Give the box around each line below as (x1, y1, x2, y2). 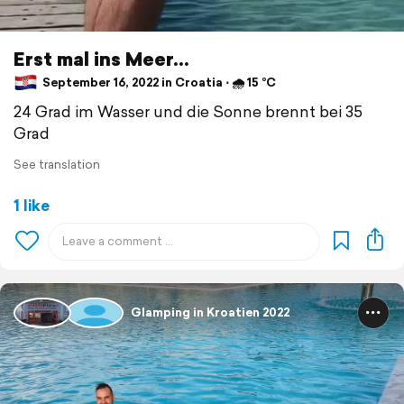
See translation (14, 155, 100, 173)
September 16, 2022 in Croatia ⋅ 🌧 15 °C (40, 74, 276, 92)
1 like (14, 193, 50, 216)
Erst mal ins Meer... (14, 44, 189, 72)
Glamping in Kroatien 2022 (131, 304, 289, 322)
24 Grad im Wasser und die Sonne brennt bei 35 (14, 99, 363, 123)
